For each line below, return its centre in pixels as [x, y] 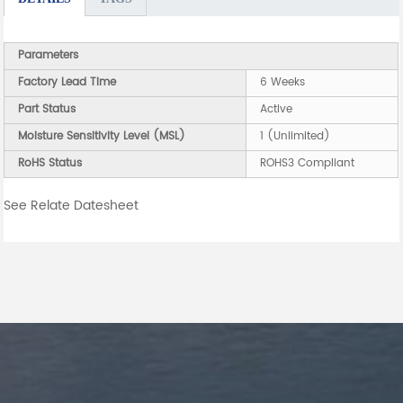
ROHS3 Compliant [308, 164]
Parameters [49, 56]
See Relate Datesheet [72, 206]
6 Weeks [283, 83]
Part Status [47, 110]
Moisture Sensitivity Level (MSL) [102, 137]
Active [277, 110]
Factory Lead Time [67, 83]
